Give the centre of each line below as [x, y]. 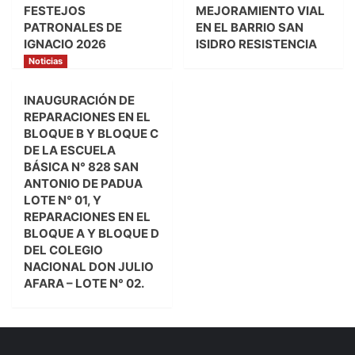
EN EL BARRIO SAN [249, 28]
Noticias [46, 61]
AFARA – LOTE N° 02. [84, 284]
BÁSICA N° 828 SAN [81, 167]
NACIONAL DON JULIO [89, 267]
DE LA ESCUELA [70, 151]
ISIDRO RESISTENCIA [256, 44]
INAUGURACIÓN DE [79, 101]
